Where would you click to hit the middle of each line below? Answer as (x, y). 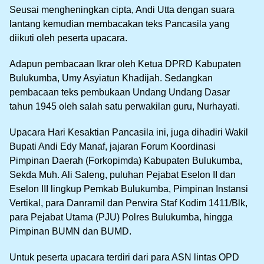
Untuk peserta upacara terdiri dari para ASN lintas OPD (124, 257)
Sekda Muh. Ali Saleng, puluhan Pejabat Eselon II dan (123, 174)
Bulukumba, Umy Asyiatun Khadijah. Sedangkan (111, 78)
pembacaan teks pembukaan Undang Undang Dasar (120, 92)
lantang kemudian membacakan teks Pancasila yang (120, 24)
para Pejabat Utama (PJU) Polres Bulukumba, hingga (121, 217)
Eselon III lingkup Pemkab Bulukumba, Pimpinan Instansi (129, 189)
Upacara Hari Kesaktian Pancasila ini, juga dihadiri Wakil (129, 132)
